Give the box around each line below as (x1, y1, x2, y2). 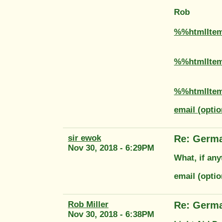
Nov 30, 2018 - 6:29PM (68, 143, 154, 153)
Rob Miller (68, 199, 109, 209)
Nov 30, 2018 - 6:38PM (68, 209, 154, 219)
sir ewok (68, 133, 101, 143)
